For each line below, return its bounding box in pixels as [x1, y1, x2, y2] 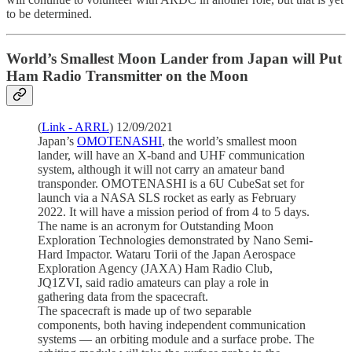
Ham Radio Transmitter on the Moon [6, 67, 248, 84]
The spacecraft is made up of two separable [38, 304, 251, 318]
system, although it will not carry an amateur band [38, 163, 284, 177]
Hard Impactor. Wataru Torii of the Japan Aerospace [38, 247, 295, 262]
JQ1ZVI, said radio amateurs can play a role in [38, 276, 269, 290]
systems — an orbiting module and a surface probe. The [38, 332, 314, 346]
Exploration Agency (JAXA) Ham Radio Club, [38, 262, 273, 276]
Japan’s [38, 134, 77, 148]
